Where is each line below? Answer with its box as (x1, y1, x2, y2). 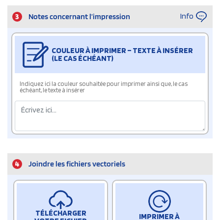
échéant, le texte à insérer (20, 86, 85, 94)
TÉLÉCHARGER (35, 208, 86, 218)
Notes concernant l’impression (28, 12, 130, 22)
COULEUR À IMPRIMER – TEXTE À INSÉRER (52, 46, 193, 55)
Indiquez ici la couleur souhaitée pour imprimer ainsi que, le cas (20, 80, 188, 88)
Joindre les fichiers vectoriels (28, 159, 125, 169)
